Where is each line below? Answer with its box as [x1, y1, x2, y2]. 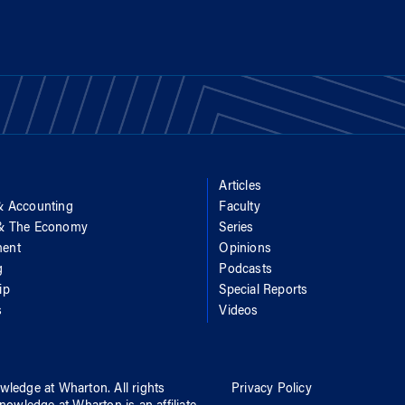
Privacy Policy [231, 382, 312, 396]
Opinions [219, 242, 271, 256]
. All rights [107, 382, 165, 396]
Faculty [219, 201, 260, 214]
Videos [219, 305, 259, 318]
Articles [219, 180, 261, 193]
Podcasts [219, 263, 272, 277]
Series [219, 221, 254, 235]
